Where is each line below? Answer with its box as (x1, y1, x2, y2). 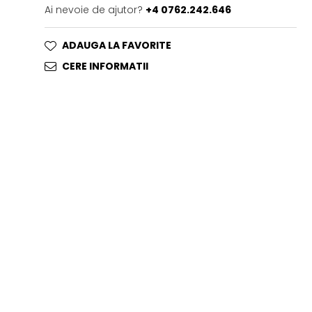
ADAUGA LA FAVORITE (62, 38, 172, 53)
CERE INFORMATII (62, 59, 149, 74)
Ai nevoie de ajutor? (45, 3, 143, 17)
